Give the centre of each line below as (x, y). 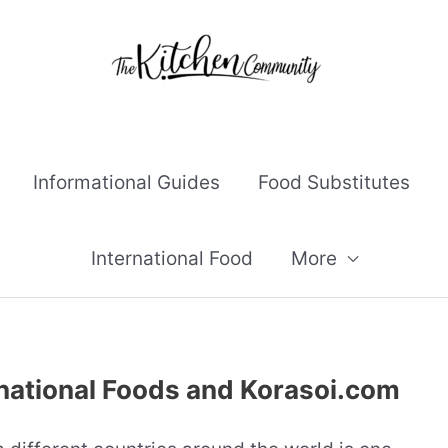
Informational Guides (126, 182)
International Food (171, 258)
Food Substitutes (334, 182)
